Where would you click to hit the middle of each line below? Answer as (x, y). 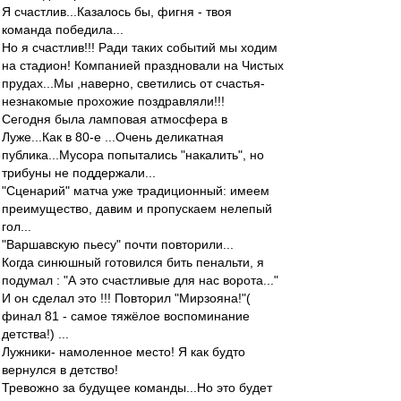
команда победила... (63, 30)
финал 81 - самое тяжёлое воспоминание (126, 316)
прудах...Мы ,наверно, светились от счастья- (133, 83)
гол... (17, 226)
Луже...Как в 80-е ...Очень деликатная (113, 137)
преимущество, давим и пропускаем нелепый (137, 209)
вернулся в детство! (60, 370)
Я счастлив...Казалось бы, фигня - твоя (117, 12)
